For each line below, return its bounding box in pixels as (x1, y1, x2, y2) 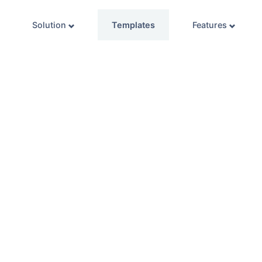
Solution (32, 20, 68, 30)
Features (192, 20, 229, 30)
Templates (112, 20, 155, 30)
